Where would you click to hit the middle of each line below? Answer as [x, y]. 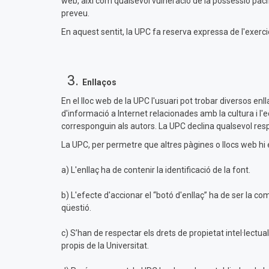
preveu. [75, 13]
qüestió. [76, 208]
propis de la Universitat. [105, 246]
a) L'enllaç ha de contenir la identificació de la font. [156, 170]
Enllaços [99, 82]
